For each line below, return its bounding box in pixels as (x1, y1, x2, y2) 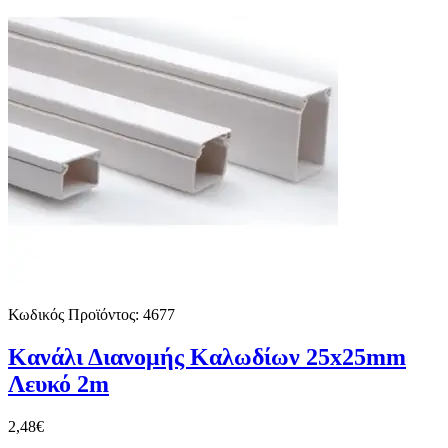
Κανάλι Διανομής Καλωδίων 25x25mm (8, 343, 406, 370)
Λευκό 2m (8, 370, 109, 397)
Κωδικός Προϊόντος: (8, 305, 139, 323)
